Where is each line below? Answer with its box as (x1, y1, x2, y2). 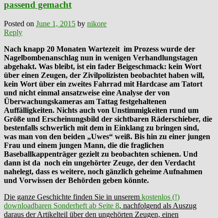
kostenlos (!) (142, 192, 180, 201)
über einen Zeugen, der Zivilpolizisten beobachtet (4, 71, 168, 79)
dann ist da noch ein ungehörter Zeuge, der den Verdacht (4, 158, 195, 167)
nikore (87, 19, 107, 28)
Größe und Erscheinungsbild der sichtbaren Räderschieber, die (4, 114, 212, 123)
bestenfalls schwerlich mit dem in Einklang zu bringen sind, (4, 123, 201, 132)
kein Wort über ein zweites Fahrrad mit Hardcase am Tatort (4, 79, 202, 88)
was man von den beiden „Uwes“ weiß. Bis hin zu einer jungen (4, 132, 210, 141)
